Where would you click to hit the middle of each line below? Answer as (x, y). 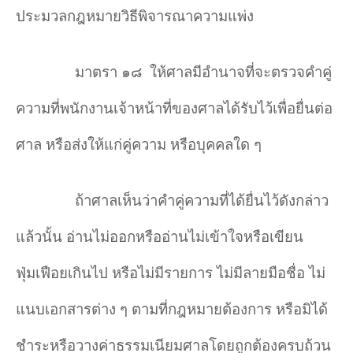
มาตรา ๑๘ (108, 71)
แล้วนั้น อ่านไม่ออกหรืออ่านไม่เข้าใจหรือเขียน (160, 236)
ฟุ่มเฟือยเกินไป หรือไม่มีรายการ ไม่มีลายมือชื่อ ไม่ (171, 272)
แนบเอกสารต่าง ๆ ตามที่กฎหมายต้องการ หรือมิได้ (172, 308)
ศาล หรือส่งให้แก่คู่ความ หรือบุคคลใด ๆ (139, 143)
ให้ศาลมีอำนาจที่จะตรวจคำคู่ (241, 71)
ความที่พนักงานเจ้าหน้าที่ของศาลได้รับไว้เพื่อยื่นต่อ (174, 107)
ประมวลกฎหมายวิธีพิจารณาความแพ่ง (135, 15)
